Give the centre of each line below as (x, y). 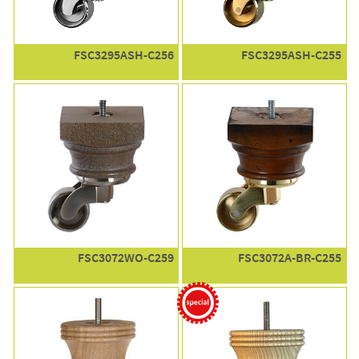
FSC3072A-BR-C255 (290, 258)
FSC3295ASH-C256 (123, 54)
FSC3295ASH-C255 (292, 54)
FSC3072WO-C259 (125, 258)
